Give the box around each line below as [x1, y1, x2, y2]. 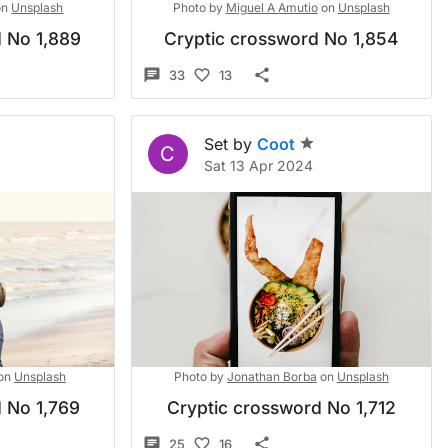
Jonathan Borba [226, 369, 317, 384]
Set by [203, 134, 252, 154]
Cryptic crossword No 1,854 [164, 28, 399, 49]
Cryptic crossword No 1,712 [166, 397, 396, 418]
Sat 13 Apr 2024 [203, 157, 313, 174]
